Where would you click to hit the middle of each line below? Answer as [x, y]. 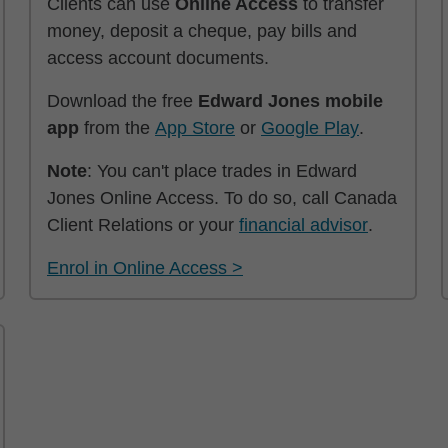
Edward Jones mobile [290, 101]
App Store [195, 128]
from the [117, 128]
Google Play [310, 128]
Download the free [122, 101]
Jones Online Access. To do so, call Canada [222, 198]
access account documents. [158, 58]
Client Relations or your [143, 225]
